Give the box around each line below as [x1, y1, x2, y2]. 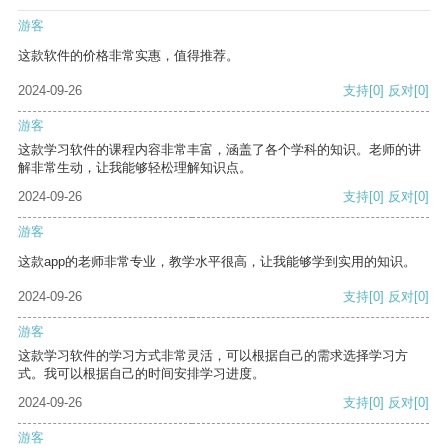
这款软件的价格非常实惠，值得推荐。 [18, 48, 239, 64]
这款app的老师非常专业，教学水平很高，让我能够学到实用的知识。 [18, 254, 416, 270]
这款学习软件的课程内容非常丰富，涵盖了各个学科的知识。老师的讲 [18, 142, 421, 158]
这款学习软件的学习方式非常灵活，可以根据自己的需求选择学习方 [18, 348, 408, 364]
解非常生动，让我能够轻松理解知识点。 [18, 160, 252, 176]
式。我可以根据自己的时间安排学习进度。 [18, 366, 265, 382]
